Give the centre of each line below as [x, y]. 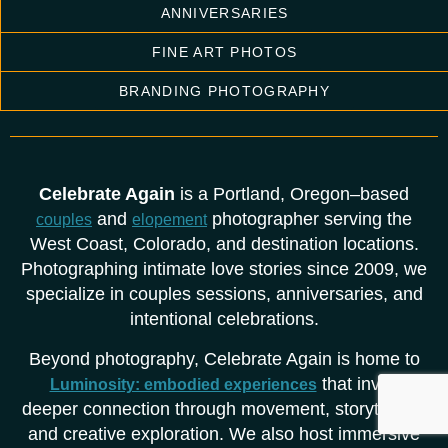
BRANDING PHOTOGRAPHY [224, 91]
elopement [169, 220]
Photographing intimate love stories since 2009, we [224, 269]
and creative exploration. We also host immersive [224, 433]
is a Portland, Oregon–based [292, 194]
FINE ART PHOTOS [224, 52]
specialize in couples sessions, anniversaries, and [224, 294]
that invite [357, 383]
